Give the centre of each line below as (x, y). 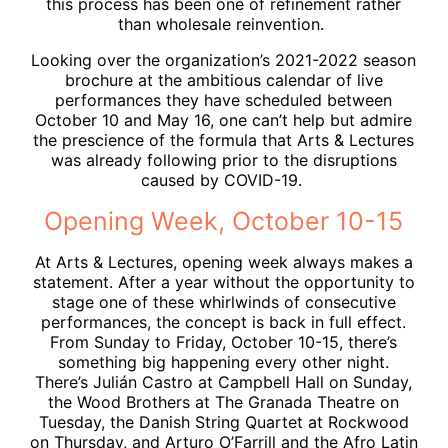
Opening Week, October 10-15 (224, 220)
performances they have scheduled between (224, 99)
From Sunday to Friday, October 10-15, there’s (224, 341)
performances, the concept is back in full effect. (224, 321)
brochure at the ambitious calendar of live (223, 79)
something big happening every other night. (224, 361)
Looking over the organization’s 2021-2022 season (224, 59)
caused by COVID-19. (223, 179)
